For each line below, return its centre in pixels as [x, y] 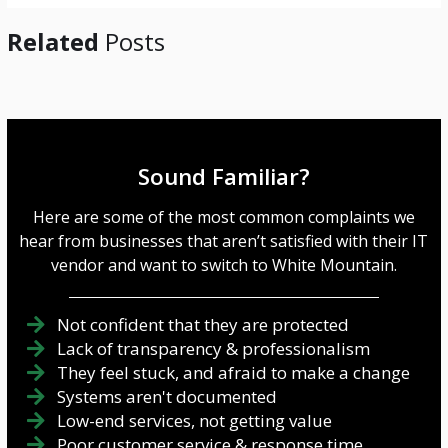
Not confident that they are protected [202, 325]
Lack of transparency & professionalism [213, 349]
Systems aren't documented [166, 397]
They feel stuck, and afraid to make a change [233, 373]
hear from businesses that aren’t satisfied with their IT [224, 241]
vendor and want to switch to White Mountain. [223, 265]
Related [52, 42]
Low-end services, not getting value [194, 421]
